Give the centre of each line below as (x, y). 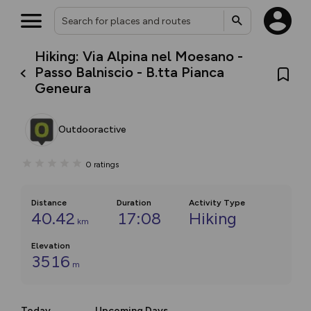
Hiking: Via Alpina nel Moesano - (139, 56)
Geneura (63, 88)
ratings (106, 164)
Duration (134, 203)
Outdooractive (92, 129)
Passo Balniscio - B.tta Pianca (130, 72)
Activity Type (217, 203)
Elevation (51, 246)
